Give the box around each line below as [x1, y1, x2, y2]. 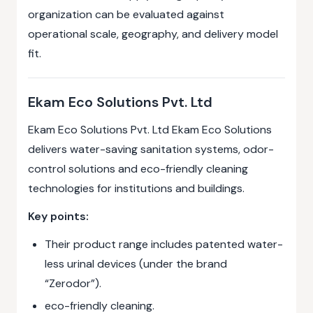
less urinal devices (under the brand [45, 256, 227, 271]
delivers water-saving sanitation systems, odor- [28, 142, 274, 156]
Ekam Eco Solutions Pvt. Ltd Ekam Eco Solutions [28, 122, 272, 137]
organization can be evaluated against [28, 7, 224, 22]
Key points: [28, 209, 89, 224]
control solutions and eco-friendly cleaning [28, 161, 248, 176]
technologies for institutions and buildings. [28, 181, 245, 196]
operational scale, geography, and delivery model [28, 27, 278, 41]
